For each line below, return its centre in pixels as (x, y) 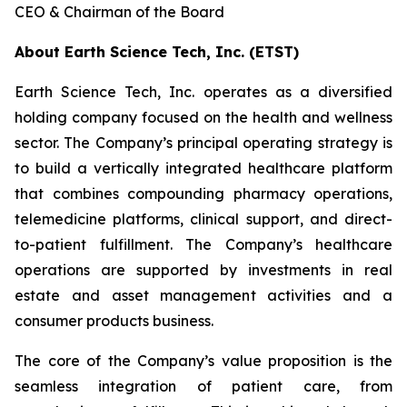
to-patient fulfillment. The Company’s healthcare (203, 244)
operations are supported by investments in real (203, 269)
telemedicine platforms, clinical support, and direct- (203, 218)
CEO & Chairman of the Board (119, 11)
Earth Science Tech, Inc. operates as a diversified (203, 91)
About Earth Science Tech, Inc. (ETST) (157, 51)
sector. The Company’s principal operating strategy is (203, 142)
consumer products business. (114, 320)
